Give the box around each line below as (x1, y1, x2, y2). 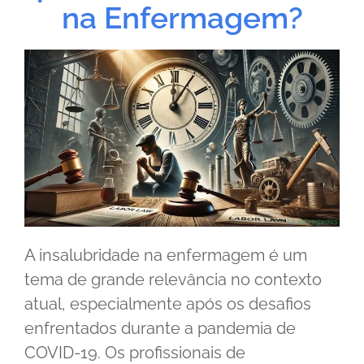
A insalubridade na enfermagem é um (24, 245, 307, 266)
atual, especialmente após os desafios (24, 294, 311, 314)
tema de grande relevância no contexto (24, 270, 322, 290)
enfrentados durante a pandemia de (24, 318, 296, 339)
